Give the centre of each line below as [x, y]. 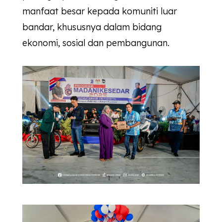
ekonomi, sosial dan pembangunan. [96, 43]
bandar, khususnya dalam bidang [92, 27]
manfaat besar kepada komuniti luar [99, 11]
